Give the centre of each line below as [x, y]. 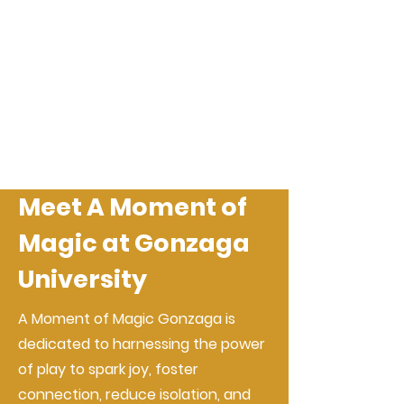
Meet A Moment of [133, 207]
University [83, 279]
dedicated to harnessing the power [142, 344]
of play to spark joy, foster [108, 369]
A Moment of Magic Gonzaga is [127, 319]
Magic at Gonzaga [134, 243]
